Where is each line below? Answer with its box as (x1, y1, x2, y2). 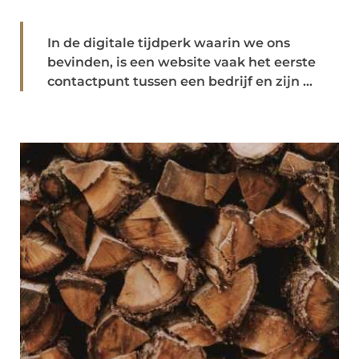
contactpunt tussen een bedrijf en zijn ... (47, 74, 313, 89)
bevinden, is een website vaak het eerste (47, 54, 316, 70)
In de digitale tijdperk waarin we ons (47, 35, 290, 50)
